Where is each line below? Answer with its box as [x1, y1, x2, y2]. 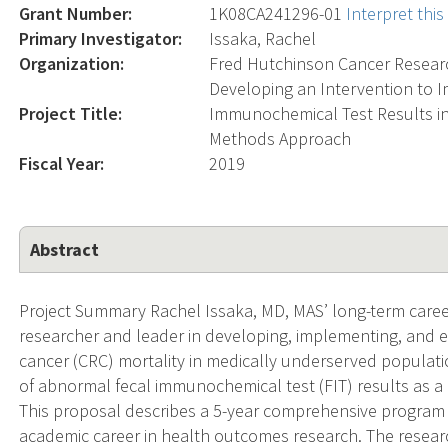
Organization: [19, 51, 125, 75]
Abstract [30, 237, 100, 261]
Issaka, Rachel [209, 26, 317, 50]
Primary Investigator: [19, 26, 183, 50]
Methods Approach [209, 126, 352, 150]
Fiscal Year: [19, 151, 105, 175]
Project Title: [19, 101, 123, 125]
